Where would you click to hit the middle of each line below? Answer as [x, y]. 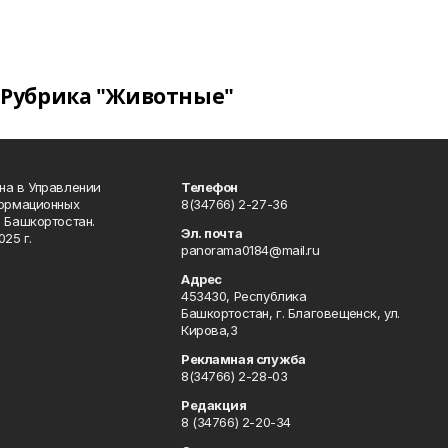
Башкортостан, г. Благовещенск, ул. [290, 313]
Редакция [214, 405]
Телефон [210, 187]
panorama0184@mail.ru [250, 250]
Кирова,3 [209, 330]
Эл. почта [212, 233]
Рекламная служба [243, 359]
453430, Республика [244, 296]
